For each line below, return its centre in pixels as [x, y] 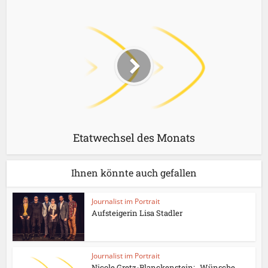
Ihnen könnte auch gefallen [134, 173]
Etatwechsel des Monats [134, 138]
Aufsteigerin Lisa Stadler [137, 213]
